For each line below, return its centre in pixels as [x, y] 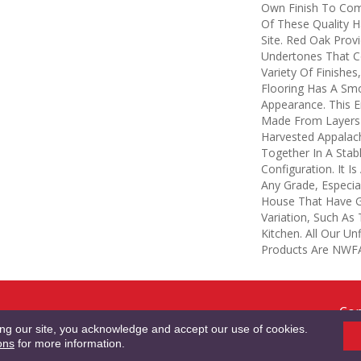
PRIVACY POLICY [147, 322]
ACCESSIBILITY [297, 322]
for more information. [69, 343]
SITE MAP [224, 322]
